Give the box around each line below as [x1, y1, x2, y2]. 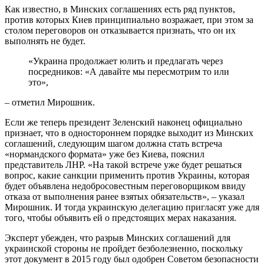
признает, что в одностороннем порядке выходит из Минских [5, 128, 253, 138]
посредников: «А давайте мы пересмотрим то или [28, 67, 229, 77]
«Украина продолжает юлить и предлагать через [28, 56, 223, 67]
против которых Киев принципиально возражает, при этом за [5, 15, 253, 25]
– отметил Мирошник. [5, 97, 95, 108]
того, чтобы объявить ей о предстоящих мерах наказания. [5, 213, 236, 223]
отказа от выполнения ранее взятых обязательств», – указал [5, 192, 245, 202]
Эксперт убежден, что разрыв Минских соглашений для [5, 233, 230, 243]
